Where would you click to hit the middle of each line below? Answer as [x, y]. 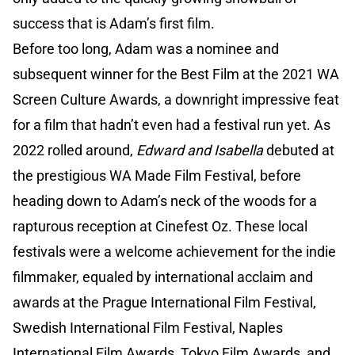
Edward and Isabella [200, 151]
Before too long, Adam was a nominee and [146, 49]
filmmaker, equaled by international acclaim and [163, 277]
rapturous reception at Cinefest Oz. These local [160, 227]
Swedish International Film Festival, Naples [148, 328]
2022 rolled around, [74, 151]
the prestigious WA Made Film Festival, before [157, 176]
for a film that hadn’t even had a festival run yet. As [172, 125]
